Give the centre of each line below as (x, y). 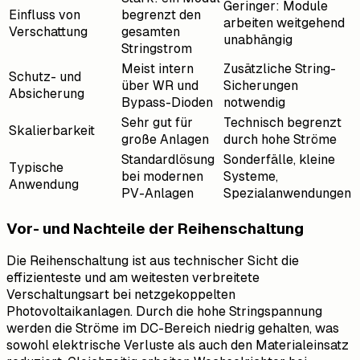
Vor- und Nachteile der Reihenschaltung (155, 228)
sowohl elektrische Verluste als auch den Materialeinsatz (178, 346)
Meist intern (157, 69)
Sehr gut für (157, 123)
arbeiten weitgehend (284, 23)
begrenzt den (161, 15)
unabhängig (258, 40)
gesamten (151, 32)
